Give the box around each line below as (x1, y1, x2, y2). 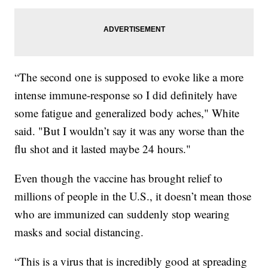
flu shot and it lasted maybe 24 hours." (14, 141, 191, 156)
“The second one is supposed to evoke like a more (14, 69, 244, 84)
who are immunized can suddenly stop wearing (14, 206, 230, 221)
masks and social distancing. (14, 224, 144, 239)
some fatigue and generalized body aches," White (14, 105, 240, 120)
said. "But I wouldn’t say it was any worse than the (14, 123, 245, 138)
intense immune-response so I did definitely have (14, 87, 237, 102)
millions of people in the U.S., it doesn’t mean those (14, 188, 252, 203)
